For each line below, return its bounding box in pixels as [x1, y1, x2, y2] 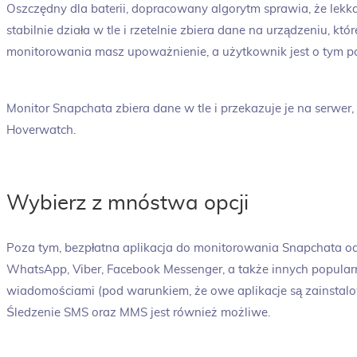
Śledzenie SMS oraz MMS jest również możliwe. [6, 307, 270, 320]
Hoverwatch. [6, 124, 76, 137]
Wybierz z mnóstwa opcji [6, 193, 249, 214]
